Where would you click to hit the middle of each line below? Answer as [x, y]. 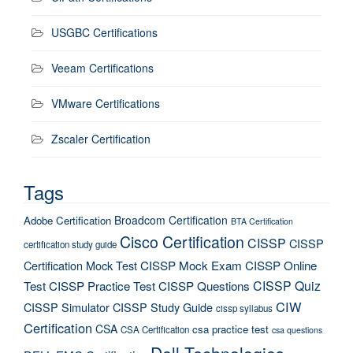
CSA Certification [155, 329]
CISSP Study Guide [163, 307]
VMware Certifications [106, 103]
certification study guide [70, 244]
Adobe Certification [67, 220]
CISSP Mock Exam [191, 265]
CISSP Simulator [67, 307]
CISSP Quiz [287, 286]
